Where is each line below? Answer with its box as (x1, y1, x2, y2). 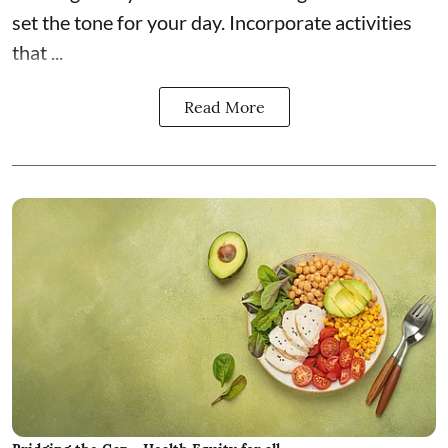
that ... (12, 40, 63, 65)
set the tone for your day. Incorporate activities (12, 10, 412, 35)
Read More (183, 97, 265, 118)
